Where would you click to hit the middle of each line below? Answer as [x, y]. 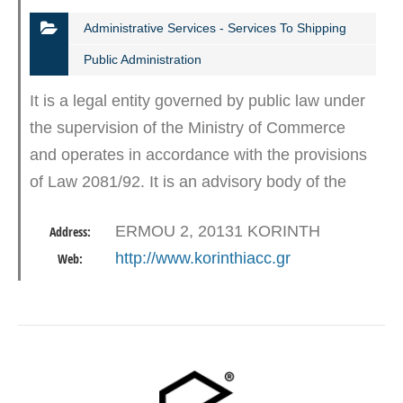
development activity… [111, 236]
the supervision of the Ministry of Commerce [188, 128]
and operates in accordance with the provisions [198, 155]
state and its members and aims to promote [185, 209]
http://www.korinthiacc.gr [203, 259]
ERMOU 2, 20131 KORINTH [218, 232]
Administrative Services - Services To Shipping [215, 28]
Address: [70, 233]
